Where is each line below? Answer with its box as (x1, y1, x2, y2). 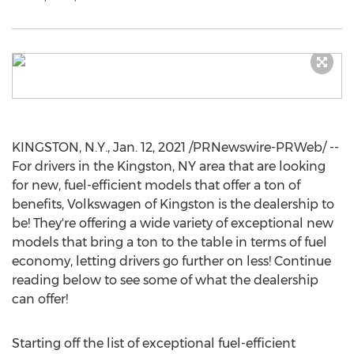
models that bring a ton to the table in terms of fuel (12, 235, 327, 250)
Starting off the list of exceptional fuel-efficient (12, 336, 296, 351)
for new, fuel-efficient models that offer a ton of (12, 178, 300, 193)
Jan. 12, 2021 (113, 140, 186, 155)
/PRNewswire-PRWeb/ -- (186, 140, 339, 155)
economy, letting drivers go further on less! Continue (12, 254, 331, 269)
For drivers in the (12, 159, 117, 174)
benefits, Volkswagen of (12, 197, 160, 212)
